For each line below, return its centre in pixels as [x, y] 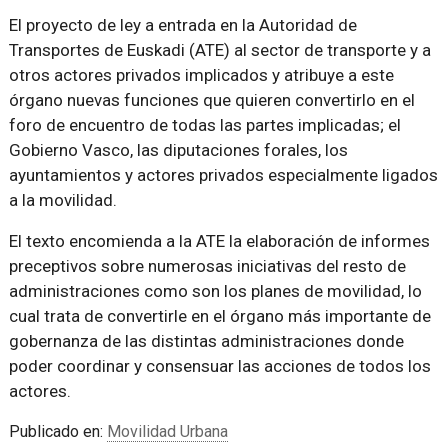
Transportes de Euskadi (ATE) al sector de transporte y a [219, 50]
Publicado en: [57, 431]
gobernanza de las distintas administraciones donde [206, 341]
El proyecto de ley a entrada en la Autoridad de [182, 25]
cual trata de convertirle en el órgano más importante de [219, 316]
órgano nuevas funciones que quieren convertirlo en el [211, 100]
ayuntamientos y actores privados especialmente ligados [223, 175]
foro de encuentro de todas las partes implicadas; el [204, 125]
